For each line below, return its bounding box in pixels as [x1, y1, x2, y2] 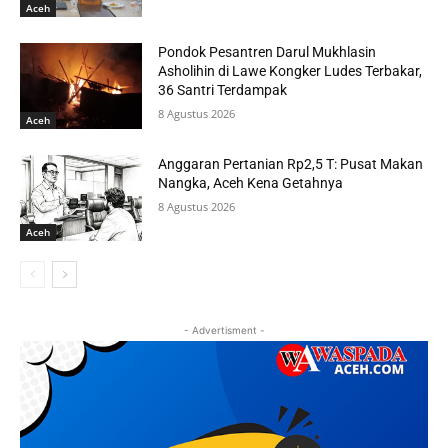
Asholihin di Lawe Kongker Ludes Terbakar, [158, 63, 423, 80]
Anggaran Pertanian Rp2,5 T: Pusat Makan [158, 156, 424, 173]
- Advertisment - [183, 323, 265, 336]
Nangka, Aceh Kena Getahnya [158, 175, 344, 192]
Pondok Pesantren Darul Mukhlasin [158, 44, 377, 61]
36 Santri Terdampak [158, 82, 288, 99]
